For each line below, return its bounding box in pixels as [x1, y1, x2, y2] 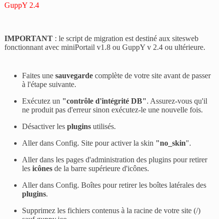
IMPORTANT [4, 34, 55, 43]
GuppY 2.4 [4, 1, 40, 10]
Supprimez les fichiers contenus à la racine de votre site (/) [22, 206, 201, 215]
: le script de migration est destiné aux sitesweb [55, 34, 199, 43]
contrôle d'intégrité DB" [66, 97, 147, 106]
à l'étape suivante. [22, 80, 77, 89]
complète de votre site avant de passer [93, 71, 211, 80]
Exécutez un [22, 97, 63, 106]
